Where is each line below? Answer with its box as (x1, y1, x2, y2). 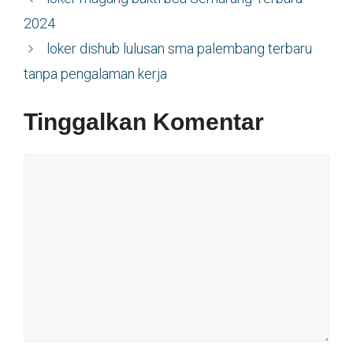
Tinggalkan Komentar (24, 109, 264, 136)
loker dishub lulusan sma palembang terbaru (46, 40, 312, 58)
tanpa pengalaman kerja (24, 65, 167, 83)
